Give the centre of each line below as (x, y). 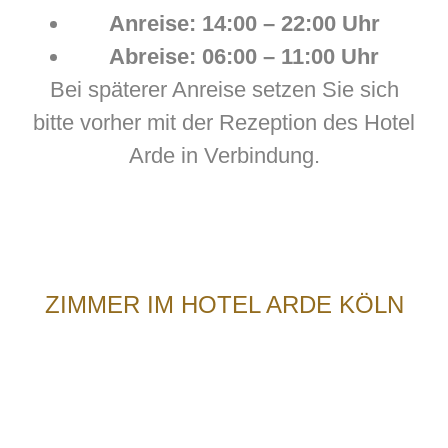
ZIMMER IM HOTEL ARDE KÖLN (224, 304)
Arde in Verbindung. (224, 156)
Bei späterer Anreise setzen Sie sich (224, 90)
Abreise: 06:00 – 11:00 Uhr (244, 57)
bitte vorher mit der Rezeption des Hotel (224, 123)
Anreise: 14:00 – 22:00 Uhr (244, 24)
